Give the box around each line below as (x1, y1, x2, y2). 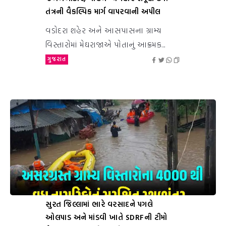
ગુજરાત (47, 54, 66, 64)
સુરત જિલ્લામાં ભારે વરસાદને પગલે (45, 198, 153, 210)
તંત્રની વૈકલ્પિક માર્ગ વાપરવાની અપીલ (45, 6, 161, 18)
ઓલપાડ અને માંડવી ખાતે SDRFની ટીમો (45, 211, 167, 223)
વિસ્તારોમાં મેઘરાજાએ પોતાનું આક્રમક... (45, 38, 165, 51)
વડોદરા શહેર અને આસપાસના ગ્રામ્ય (45, 24, 161, 37)
